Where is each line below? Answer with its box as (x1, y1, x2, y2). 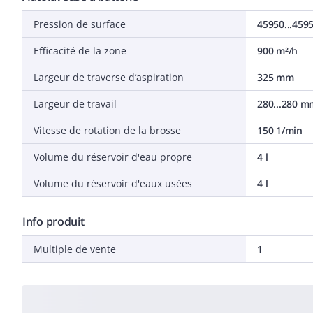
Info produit (22, 214, 85, 229)
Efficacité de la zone (34, 44, 126, 57)
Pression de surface (34, 17, 126, 31)
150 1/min (257, 124, 303, 137)
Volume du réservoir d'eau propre (34, 150, 192, 163)
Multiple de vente (34, 242, 116, 256)
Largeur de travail (34, 97, 117, 110)
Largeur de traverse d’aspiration (34, 71, 184, 84)
